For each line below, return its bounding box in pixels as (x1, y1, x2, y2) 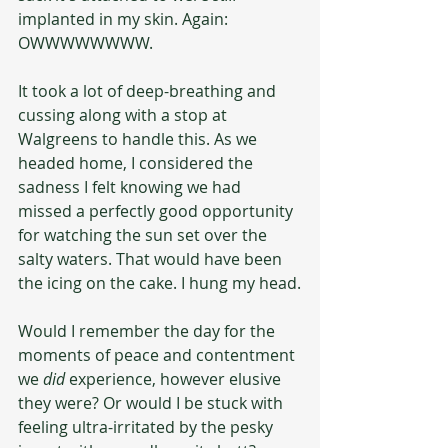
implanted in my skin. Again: (18, 8, 232, 30)
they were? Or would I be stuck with (18, 392, 287, 414)
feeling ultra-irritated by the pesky (18, 416, 277, 438)
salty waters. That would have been (18, 248, 286, 270)
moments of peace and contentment (18, 344, 299, 366)
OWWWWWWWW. (18, 32, 153, 54)
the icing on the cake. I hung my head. (18, 272, 301, 294)
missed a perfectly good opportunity (18, 200, 297, 222)
